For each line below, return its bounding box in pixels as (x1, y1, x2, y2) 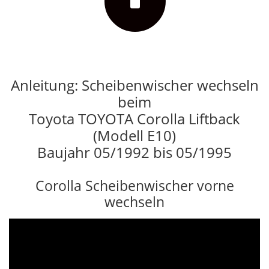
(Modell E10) (93, 125, 176, 146)
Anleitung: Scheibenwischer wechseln (10, 75, 259, 95)
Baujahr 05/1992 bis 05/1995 (37, 142, 232, 163)
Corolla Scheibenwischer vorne (35, 176, 234, 196)
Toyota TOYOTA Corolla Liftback (29, 109, 240, 129)
